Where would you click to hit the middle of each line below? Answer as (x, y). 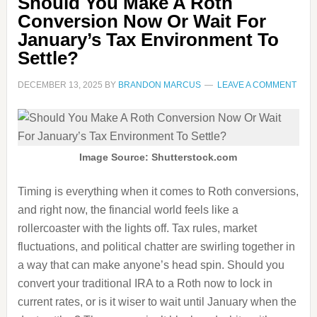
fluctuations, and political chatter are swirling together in (156, 247)
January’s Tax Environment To (148, 40)
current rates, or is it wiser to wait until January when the (157, 302)
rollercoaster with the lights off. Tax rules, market (137, 228)
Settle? (48, 58)
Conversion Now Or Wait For (142, 21)
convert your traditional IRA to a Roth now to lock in (145, 283)
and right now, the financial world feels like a (128, 210)
